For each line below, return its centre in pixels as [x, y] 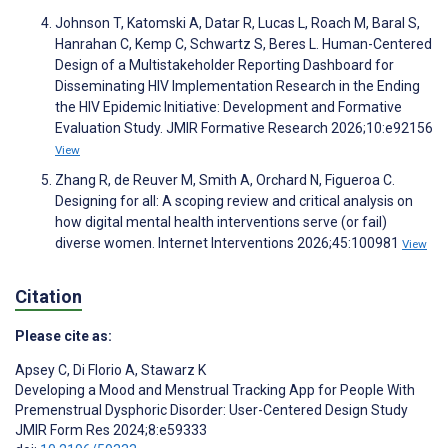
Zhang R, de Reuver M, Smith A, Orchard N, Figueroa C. [225, 179]
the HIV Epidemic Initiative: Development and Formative [228, 106]
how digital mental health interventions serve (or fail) [221, 221]
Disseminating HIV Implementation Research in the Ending [237, 85]
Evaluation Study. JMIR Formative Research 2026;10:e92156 [244, 127]
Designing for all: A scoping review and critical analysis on [234, 200]
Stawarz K [172, 370]
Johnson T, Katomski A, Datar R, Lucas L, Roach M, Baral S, [237, 22]
